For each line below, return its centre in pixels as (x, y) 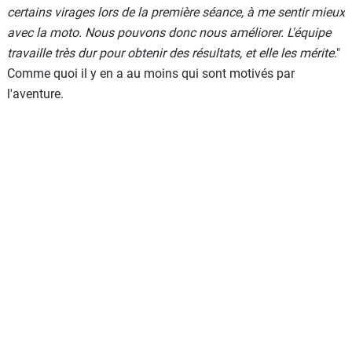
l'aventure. (35, 94)
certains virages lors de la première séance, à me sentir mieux (176, 12)
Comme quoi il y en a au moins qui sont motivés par (151, 73)
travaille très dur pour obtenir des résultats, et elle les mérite (170, 53)
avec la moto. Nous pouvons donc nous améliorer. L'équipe (169, 33)
